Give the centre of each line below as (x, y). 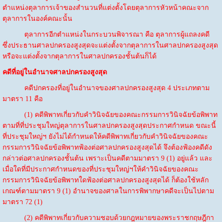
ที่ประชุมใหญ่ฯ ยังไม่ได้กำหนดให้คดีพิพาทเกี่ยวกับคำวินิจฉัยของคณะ (105, 136)
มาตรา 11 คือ (22, 99)
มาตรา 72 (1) (22, 202)
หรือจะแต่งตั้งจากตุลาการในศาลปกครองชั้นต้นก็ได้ (79, 56)
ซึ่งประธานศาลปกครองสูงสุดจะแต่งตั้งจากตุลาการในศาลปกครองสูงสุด (110, 45)
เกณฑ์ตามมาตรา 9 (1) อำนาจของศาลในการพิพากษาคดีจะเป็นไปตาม (108, 191)
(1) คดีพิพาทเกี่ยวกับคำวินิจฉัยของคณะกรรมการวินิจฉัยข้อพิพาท (110, 114)
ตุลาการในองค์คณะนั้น (37, 18)
